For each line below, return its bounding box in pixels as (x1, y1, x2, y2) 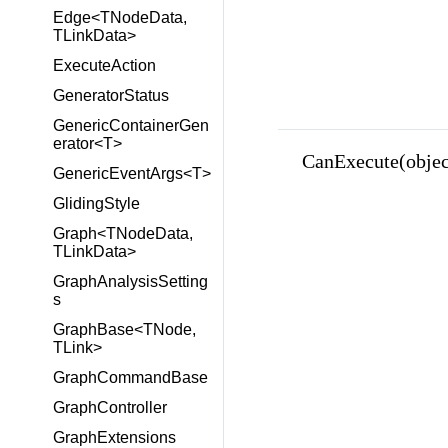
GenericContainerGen (53, 117, 209, 134)
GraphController (53, 399, 167, 416)
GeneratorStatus (53, 87, 169, 104)
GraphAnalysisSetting (53, 273, 208, 290)
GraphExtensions (53, 429, 176, 446)
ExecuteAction (53, 57, 156, 74)
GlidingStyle (53, 195, 140, 212)
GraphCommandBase (53, 369, 208, 386)
